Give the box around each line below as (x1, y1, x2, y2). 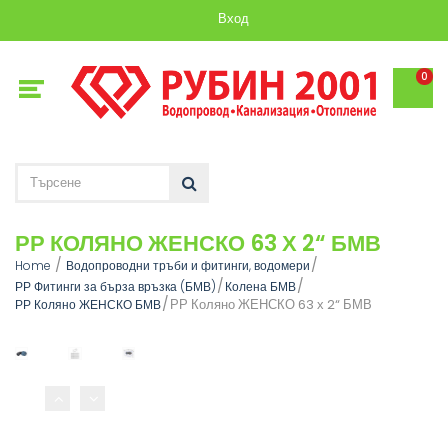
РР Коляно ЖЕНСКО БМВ (15, 295, 161, 313)
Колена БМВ (225, 277, 296, 295)
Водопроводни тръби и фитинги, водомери (66, 256, 310, 274)
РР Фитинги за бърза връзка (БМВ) (15, 277, 216, 295)
